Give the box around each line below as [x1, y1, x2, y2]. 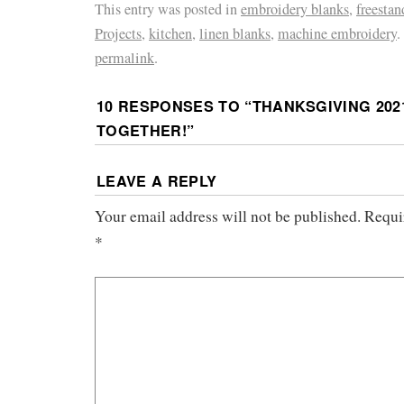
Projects [95, 23, 142, 44]
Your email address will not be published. [95, 205, 361, 226]
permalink [95, 48, 154, 69]
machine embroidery [278, 23, 397, 44]
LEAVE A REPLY [96, 170, 217, 191]
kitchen [149, 23, 192, 44]
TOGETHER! [96, 119, 187, 141]
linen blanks [199, 23, 271, 44]
